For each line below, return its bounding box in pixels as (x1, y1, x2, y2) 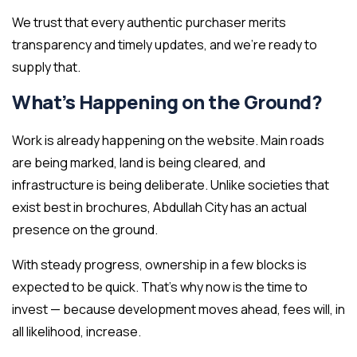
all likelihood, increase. (12, 323, 141, 341)
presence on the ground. (12, 221, 158, 239)
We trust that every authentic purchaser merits (12, 14, 286, 32)
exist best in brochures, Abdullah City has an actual (12, 198, 307, 217)
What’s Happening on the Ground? (12, 89, 323, 116)
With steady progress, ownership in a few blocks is (12, 256, 307, 274)
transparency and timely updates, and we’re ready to (12, 36, 317, 54)
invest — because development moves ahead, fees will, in (12, 300, 345, 319)
